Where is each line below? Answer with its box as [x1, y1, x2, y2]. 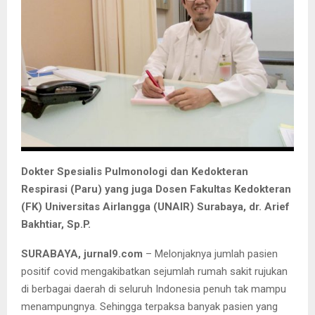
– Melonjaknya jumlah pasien [146, 247, 278, 261]
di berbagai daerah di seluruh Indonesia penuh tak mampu [21, 283, 286, 296]
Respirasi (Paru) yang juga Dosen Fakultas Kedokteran [21, 183, 291, 196]
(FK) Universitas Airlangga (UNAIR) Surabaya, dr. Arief [21, 200, 290, 214]
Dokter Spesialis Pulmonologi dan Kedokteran [21, 165, 248, 179]
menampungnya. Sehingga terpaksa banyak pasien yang [21, 300, 278, 314]
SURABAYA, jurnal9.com [21, 247, 146, 261]
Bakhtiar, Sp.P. [21, 218, 91, 231]
